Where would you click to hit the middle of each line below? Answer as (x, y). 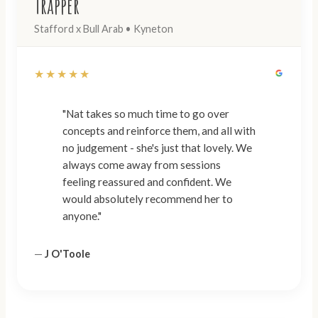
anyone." (82, 216)
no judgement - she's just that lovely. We (157, 148)
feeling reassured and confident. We (147, 182)
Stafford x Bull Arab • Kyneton (104, 28)
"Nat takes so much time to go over (146, 114)
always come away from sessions (142, 165)
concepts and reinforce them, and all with (159, 131)
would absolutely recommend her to (148, 199)
